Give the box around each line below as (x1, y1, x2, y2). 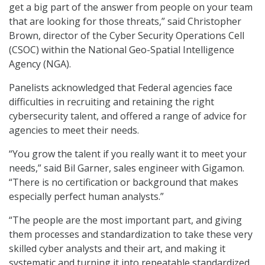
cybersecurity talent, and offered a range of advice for (9, 109, 247, 122)
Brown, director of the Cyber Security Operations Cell (9, 28, 244, 42)
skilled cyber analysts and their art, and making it (9, 241, 225, 255)
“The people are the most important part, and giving (9, 213, 242, 227)
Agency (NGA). (9, 57, 71, 70)
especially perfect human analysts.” (9, 189, 164, 203)
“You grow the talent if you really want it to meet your (9, 147, 247, 160)
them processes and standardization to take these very (9, 227, 253, 241)
